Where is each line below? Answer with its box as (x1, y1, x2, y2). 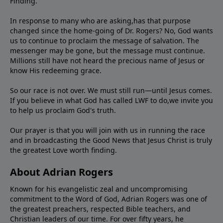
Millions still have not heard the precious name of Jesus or (10, 56, 205, 66)
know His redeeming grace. (10, 66, 102, 76)
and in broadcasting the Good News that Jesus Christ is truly (10, 135, 212, 145)
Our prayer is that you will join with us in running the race (10, 125, 205, 135)
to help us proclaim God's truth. (10, 106, 116, 115)
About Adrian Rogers (10, 165, 113, 179)
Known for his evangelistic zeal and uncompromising (10, 184, 188, 194)
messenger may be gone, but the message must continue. (10, 46, 205, 56)
